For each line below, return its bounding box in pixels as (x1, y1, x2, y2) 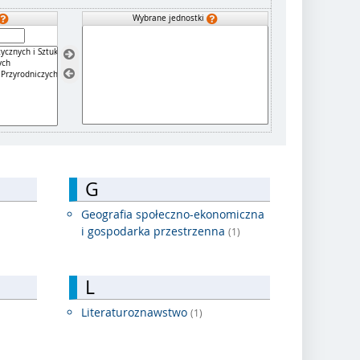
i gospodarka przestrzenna (81, 223, 228, 239)
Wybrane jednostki (132, 12, 207, 23)
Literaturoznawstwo (81, 305, 190, 321)
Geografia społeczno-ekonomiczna (81, 207, 264, 223)
